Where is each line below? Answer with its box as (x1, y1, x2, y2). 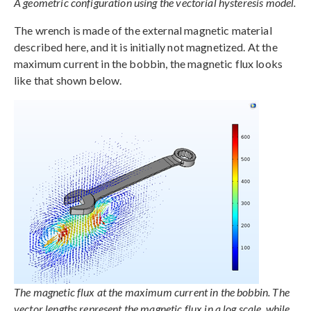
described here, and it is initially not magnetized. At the (14, 40, 278, 53)
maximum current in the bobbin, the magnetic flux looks (14, 56, 283, 70)
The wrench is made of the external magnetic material (14, 23, 272, 37)
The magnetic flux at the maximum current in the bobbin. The (14, 285, 289, 299)
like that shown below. (14, 73, 122, 87)
